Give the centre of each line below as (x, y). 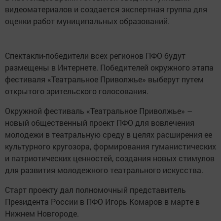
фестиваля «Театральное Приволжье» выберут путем (104, 79)
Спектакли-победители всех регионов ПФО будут (95, 55)
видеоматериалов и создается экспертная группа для (106, 9)
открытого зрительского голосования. (77, 91)
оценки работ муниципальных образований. (87, 21)
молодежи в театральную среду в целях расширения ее (109, 134)
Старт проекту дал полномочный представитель (95, 189)
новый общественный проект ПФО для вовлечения (100, 122)
